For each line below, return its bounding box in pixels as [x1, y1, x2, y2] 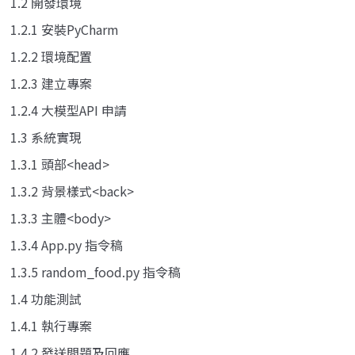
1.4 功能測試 [10, 288, 82, 308]
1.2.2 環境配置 [10, 46, 92, 66]
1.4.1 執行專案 [10, 315, 92, 335]
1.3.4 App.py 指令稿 [10, 235, 123, 254]
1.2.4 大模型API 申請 [10, 100, 127, 120]
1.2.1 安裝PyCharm [10, 19, 119, 39]
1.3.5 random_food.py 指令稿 [10, 261, 181, 281]
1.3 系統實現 [10, 127, 82, 147]
